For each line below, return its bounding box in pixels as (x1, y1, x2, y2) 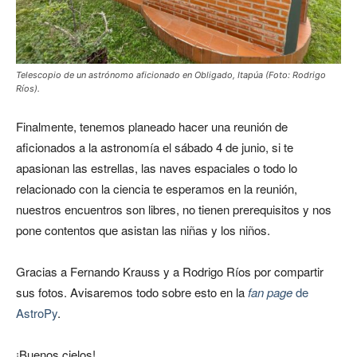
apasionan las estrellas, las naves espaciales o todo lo (16, 159, 297, 177)
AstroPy (16, 304, 57, 322)
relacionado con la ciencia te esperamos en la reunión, (16, 180, 297, 198)
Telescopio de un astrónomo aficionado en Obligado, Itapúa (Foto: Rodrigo (16, 69, 326, 81)
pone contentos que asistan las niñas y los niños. (16, 222, 270, 239)
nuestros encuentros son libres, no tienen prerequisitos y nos (16, 201, 331, 218)
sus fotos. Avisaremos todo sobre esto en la (16, 284, 248, 301)
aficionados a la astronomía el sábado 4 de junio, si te (16, 139, 293, 156)
